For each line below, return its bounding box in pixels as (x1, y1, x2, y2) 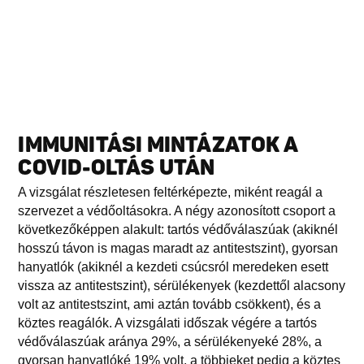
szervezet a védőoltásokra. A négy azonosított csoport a (18, 203, 336, 218)
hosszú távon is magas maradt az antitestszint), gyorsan (18, 240, 339, 255)
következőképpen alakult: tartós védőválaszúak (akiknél (18, 222, 339, 236)
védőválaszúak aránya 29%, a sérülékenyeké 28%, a (18, 334, 323, 349)
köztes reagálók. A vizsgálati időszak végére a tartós (18, 315, 318, 330)
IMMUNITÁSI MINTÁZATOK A (18, 132, 298, 158)
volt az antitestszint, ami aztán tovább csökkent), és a (18, 297, 322, 311)
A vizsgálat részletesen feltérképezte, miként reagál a (18, 184, 323, 199)
